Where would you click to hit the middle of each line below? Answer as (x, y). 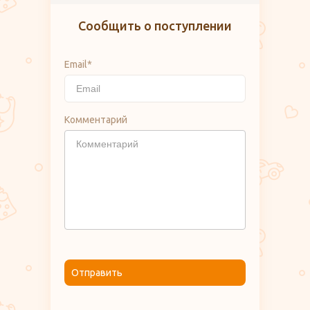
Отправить (97, 273)
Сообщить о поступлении (155, 26)
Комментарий (96, 120)
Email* (78, 65)
